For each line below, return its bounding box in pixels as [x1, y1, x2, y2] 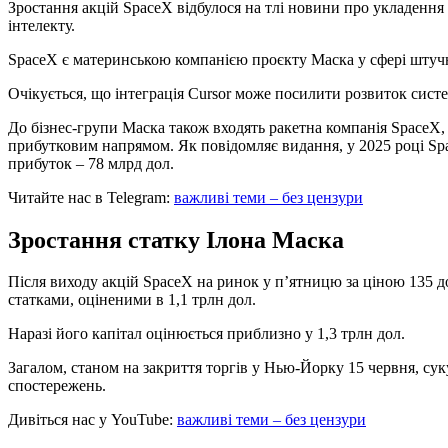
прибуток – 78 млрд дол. [8, 154, 174, 172]
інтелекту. [8, 16, 75, 34]
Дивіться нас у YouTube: [8, 411, 173, 429]
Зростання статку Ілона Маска [8, 226, 344, 253]
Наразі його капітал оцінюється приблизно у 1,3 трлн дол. [8, 325, 405, 343]
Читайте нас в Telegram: [8, 188, 170, 206]
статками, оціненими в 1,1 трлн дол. [8, 291, 256, 309]
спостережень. [8, 377, 106, 395]
